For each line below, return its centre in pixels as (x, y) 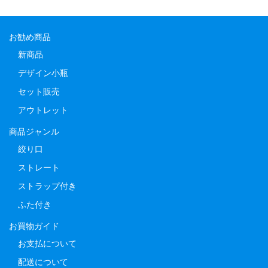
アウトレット (43, 110)
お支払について (47, 244)
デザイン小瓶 (43, 73)
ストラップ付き (47, 186)
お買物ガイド (34, 226)
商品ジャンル (34, 132)
